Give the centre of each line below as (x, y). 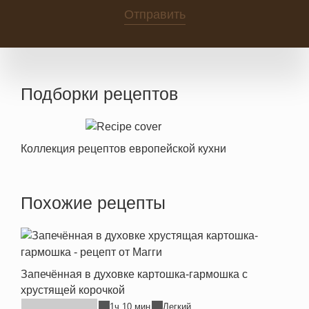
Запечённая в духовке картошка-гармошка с (134, 274)
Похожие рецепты (93, 203)
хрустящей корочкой (73, 290)
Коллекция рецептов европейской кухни (123, 149)
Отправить (154, 14)
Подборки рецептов (99, 94)
